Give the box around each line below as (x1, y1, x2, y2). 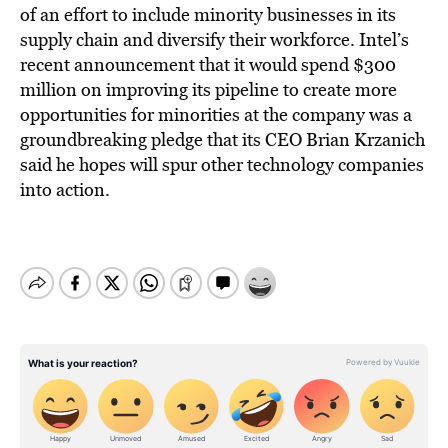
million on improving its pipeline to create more (20, 77, 397, 102)
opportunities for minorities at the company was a (20, 102, 412, 127)
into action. (20, 177, 110, 202)
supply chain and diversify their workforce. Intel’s (20, 27, 409, 52)
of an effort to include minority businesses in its (20, 2, 396, 27)
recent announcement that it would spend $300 (20, 52, 396, 77)
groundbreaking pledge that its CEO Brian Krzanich (20, 127, 425, 152)
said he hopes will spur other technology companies (20, 152, 424, 177)
